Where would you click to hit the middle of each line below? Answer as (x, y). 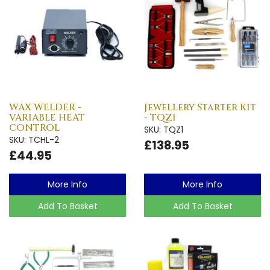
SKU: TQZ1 (164, 129)
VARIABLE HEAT (47, 117)
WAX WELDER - (45, 107)
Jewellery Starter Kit (200, 107)
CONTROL (34, 127)
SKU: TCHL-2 (34, 140)
